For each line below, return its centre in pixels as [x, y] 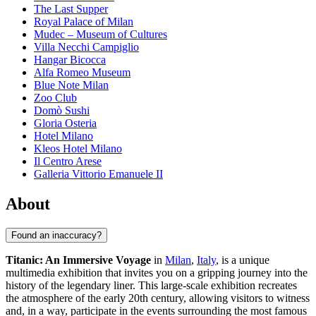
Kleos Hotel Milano [78, 149]
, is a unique [243, 260]
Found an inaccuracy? [56, 235]
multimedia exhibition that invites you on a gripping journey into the [157, 272]
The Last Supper [71, 9]
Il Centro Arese [68, 162]
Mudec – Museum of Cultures [101, 35]
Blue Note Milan [71, 85]
